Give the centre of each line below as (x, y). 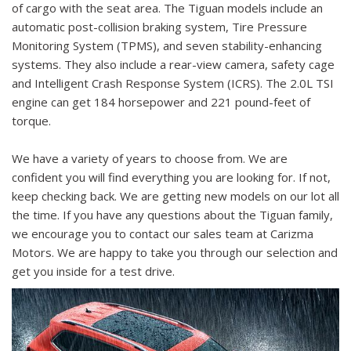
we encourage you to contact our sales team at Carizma (163, 233)
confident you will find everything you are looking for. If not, (171, 177)
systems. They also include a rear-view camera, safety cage (173, 64)
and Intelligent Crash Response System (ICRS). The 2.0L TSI (173, 83)
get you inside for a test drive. (93, 271)
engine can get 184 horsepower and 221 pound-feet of (161, 101)
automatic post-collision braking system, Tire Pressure (159, 26)
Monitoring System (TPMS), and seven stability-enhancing (167, 45)
